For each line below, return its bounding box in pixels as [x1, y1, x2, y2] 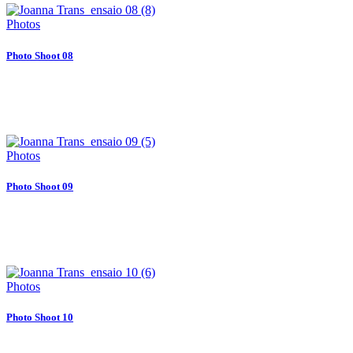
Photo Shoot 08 [6, 49, 73, 61]
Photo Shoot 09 [6, 180, 73, 192]
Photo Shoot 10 [6, 311, 73, 324]
